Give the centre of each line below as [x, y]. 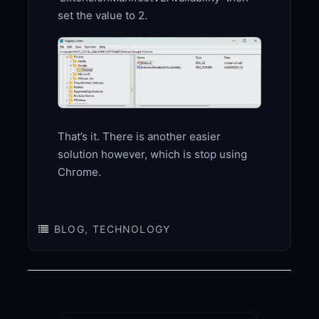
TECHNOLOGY [131, 230]
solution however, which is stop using [152, 154]
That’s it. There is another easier [139, 136]
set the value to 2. [102, 15]
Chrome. [80, 172]
